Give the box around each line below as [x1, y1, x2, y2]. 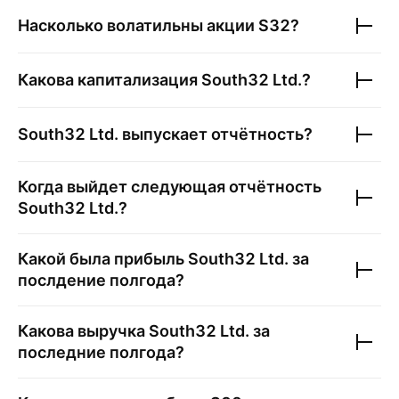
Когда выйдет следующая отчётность [18, 177, 322, 196]
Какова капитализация [18, 70, 201, 89]
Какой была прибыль [18, 249, 188, 268]
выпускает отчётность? [118, 125, 313, 143]
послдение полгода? [18, 271, 184, 289]
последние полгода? [18, 343, 184, 362]
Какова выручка [18, 322, 149, 340]
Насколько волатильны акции [18, 16, 258, 35]
